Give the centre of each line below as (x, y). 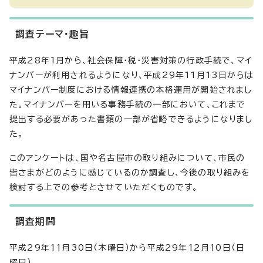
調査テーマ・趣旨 (53, 34)
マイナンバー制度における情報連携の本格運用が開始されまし (131, 90)
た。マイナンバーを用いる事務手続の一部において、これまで (128, 104)
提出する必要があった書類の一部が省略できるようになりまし (131, 119)
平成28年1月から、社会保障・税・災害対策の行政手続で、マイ (131, 60)
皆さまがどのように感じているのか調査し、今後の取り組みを (130, 173)
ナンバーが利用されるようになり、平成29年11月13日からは (132, 75)
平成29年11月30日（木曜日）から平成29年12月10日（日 (127, 248)
